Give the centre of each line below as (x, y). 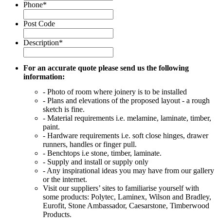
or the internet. (65, 180)
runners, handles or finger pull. (90, 145)
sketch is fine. (64, 109)
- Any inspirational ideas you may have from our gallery (128, 171)
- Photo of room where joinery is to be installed (115, 92)
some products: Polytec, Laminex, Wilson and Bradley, (127, 197)
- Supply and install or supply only (96, 162)
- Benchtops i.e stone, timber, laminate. (102, 153)
